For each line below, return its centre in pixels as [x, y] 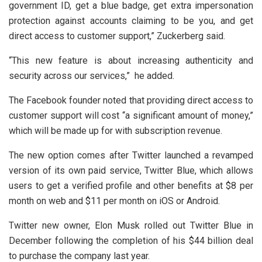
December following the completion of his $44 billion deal [131, 240]
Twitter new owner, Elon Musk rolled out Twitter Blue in [131, 225]
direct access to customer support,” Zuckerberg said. [117, 36]
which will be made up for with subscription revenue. [116, 130]
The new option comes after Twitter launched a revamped [131, 155]
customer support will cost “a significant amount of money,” [131, 115]
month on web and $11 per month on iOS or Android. [114, 201]
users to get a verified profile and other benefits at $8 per [131, 185]
